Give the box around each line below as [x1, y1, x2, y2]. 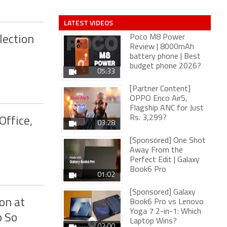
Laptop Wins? [130, 217, 177, 225]
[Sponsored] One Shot [130, 137, 206, 145]
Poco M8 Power [130, 33, 185, 42]
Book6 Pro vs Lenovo [130, 198, 204, 206]
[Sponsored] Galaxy [130, 188, 196, 197]
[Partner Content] [130, 85, 191, 93]
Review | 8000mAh [130, 43, 194, 51]
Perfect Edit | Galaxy [130, 156, 200, 164]
